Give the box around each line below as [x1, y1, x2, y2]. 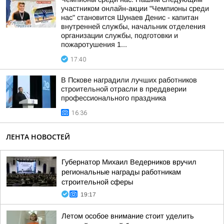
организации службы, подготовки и [61, 31, 178, 39]
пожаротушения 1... [61, 40, 127, 48]
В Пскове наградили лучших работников [61, 76, 197, 84]
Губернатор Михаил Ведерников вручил [61, 158, 196, 166]
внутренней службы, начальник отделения [61, 22, 205, 30]
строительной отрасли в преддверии [61, 85, 186, 93]
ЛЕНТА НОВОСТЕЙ [6, 132, 70, 141]
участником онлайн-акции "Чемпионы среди [61, 4, 209, 12]
